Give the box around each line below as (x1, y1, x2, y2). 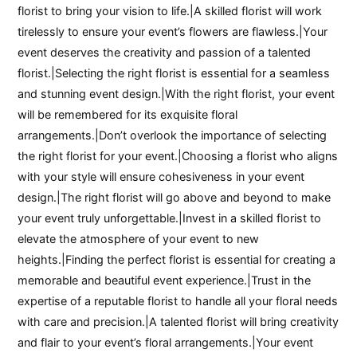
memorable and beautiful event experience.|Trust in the (18, 273, 312, 287)
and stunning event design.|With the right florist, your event (18, 86, 335, 100)
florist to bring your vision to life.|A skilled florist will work (18, 3, 323, 18)
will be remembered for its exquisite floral (18, 107, 238, 121)
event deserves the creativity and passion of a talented (18, 45, 312, 59)
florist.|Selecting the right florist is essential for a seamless (18, 65, 331, 80)
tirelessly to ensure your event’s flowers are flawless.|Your (18, 24, 328, 38)
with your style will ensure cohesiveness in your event (18, 169, 305, 183)
